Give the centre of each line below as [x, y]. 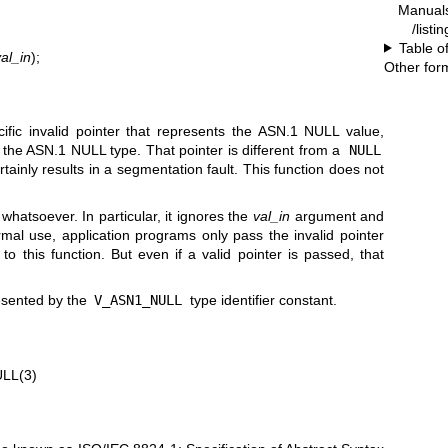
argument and [337, 215]
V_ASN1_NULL [138, 300]
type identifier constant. [261, 300]
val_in [271, 215]
